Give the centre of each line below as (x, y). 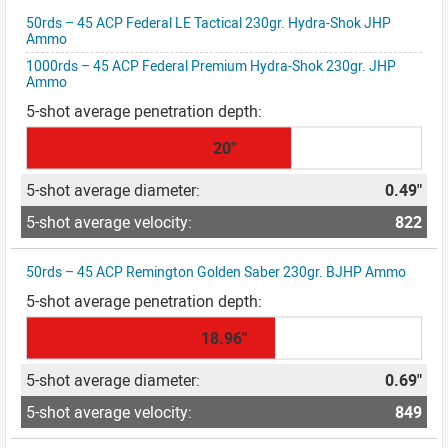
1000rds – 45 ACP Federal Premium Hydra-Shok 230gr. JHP (211, 65)
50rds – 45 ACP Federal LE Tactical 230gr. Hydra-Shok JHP (208, 22)
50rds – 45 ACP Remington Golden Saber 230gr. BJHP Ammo (216, 271)
